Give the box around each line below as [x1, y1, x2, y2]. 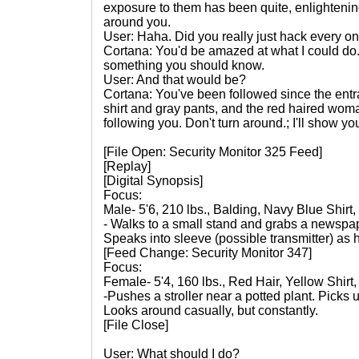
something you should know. [103, 58, 264, 72]
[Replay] [103, 159, 151, 173]
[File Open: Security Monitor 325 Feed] [103, 145, 322, 159]
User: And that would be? [103, 73, 246, 87]
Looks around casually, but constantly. [103, 304, 318, 317]
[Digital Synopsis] [103, 174, 203, 188]
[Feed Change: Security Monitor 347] [103, 246, 312, 260]
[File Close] [103, 318, 168, 332]
